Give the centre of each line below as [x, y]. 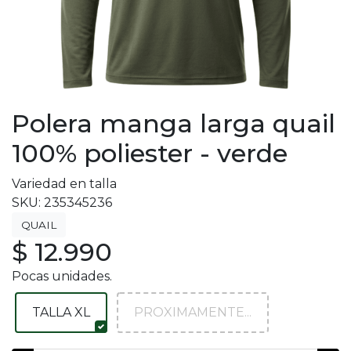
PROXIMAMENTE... [193, 312]
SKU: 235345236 [62, 203]
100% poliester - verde [150, 153]
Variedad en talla [64, 184]
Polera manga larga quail [174, 123]
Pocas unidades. [62, 276]
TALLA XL [61, 312]
